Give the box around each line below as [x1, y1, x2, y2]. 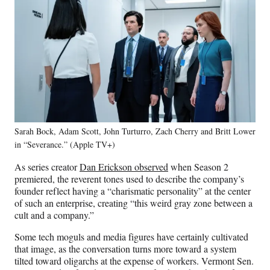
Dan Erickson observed [80, 160, 168, 173]
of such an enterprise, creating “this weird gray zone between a [14, 196, 253, 209]
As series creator [14, 160, 80, 173]
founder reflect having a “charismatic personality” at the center [14, 184, 251, 197]
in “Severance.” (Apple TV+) [14, 138, 115, 150]
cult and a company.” [14, 208, 94, 221]
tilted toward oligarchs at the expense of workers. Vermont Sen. [14, 254, 254, 267]
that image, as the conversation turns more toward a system [14, 242, 236, 255]
